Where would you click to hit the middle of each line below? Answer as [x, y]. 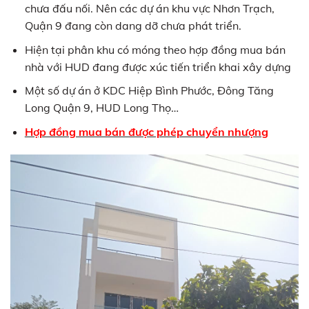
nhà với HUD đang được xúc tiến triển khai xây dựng [158, 66]
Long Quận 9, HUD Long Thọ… [101, 107]
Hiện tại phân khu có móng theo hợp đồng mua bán [155, 49]
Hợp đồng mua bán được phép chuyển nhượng [146, 131]
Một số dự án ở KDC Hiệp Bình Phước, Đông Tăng [149, 90]
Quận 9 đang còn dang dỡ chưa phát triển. [133, 25]
